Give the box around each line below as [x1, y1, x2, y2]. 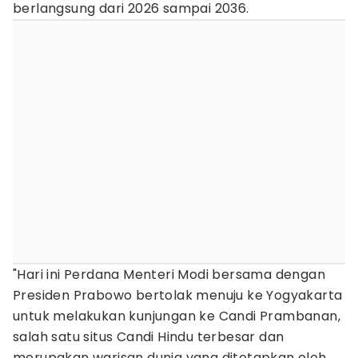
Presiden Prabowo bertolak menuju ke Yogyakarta [13, 286, 343, 304]
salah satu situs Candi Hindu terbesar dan [13, 328, 284, 346]
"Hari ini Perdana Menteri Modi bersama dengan [13, 265, 325, 284]
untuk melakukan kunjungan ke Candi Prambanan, [13, 307, 340, 325]
